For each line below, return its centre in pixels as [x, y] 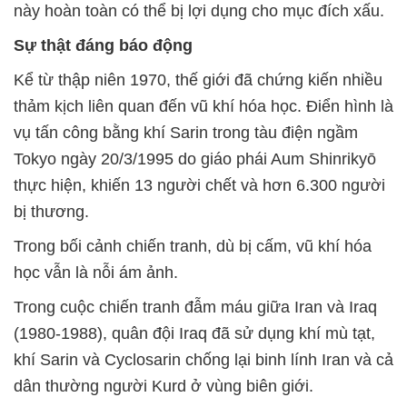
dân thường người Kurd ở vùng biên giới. [164, 387]
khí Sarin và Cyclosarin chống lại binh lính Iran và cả [203, 360]
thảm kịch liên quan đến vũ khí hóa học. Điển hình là [203, 107]
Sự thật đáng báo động [103, 46]
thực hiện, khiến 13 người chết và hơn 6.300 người [199, 186]
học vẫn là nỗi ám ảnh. [96, 273]
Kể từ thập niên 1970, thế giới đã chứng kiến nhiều [198, 80]
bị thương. [51, 212]
